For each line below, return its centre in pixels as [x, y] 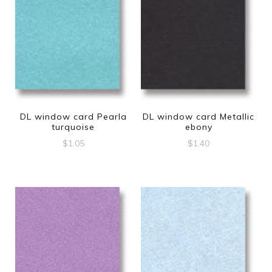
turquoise [73, 127]
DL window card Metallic [199, 117]
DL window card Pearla [73, 117]
